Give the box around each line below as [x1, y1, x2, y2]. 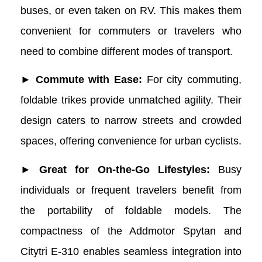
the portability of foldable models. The [20, 204, 242, 216]
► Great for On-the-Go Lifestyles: [20, 163, 210, 175]
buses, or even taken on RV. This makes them [20, 4, 242, 16]
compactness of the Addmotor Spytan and [20, 225, 242, 237]
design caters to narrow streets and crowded [20, 115, 242, 127]
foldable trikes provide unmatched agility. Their [20, 94, 242, 106]
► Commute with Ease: [20, 74, 142, 86]
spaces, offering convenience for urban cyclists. [20, 135, 242, 147]
